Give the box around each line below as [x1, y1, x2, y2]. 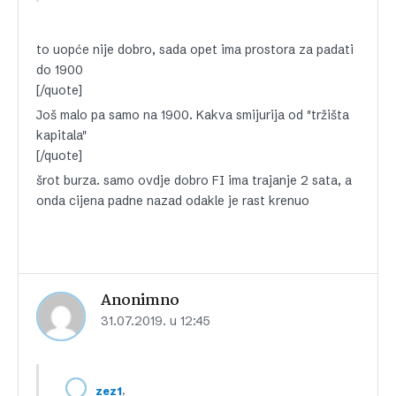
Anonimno [101, 289, 179, 313]
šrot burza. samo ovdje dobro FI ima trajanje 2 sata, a [36, 172, 352, 188]
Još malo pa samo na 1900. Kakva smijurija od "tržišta [36, 107, 349, 123]
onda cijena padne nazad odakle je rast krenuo [36, 193, 309, 209]
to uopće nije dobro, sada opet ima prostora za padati [36, 42, 354, 57]
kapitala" [36, 127, 87, 143]
